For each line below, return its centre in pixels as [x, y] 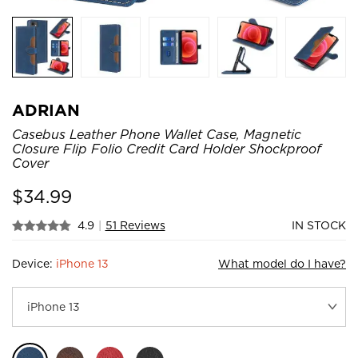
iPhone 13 [82, 263]
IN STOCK [319, 225]
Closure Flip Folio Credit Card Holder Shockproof [167, 149]
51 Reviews [135, 225]
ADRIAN [46, 110]
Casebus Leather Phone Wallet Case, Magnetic [157, 134]
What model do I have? [282, 263]
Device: [34, 263]
